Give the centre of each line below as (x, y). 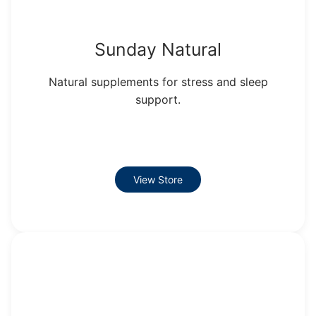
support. (158, 100)
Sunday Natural (158, 50)
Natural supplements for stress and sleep (158, 82)
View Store (158, 179)
